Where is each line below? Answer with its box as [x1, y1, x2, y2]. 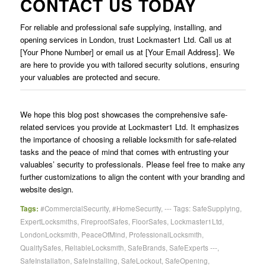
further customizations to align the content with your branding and [20, 171, 245, 183]
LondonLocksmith [20, 230, 78, 240]
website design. [20, 183, 74, 195]
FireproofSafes [80, 217, 128, 227]
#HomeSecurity [112, 204, 161, 214]
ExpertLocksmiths [20, 217, 77, 227]
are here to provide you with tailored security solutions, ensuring [20, 59, 239, 71]
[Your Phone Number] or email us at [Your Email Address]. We [20, 46, 235, 58]
